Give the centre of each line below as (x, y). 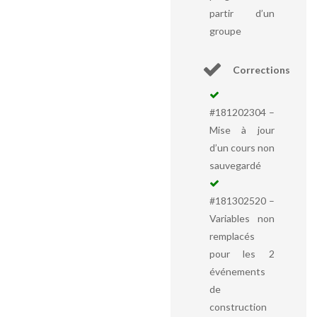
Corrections (261, 70)
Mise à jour (242, 130)
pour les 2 (242, 254)
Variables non (242, 218)
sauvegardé (235, 165)
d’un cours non (242, 148)
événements (237, 271)
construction (238, 307)
